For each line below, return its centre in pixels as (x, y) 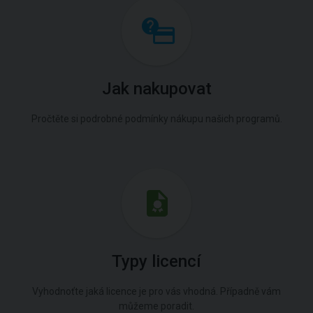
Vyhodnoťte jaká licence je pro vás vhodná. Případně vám (156, 291)
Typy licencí (156, 261)
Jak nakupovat (156, 89)
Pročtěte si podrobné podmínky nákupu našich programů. (156, 119)
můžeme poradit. (156, 306)
